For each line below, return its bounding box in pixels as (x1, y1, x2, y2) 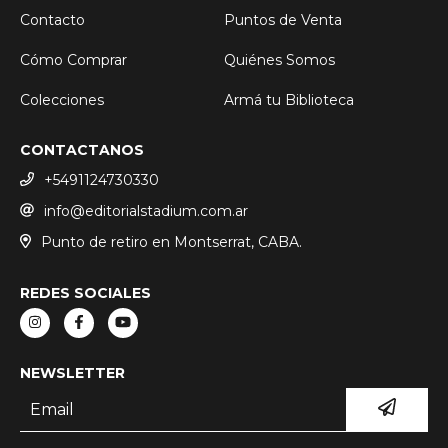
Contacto (20, 11, 85, 30)
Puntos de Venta (224, 11, 342, 30)
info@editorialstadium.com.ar (44, 201, 248, 220)
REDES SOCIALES (20, 283, 151, 302)
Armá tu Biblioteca (224, 91, 354, 110)
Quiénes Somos (224, 51, 335, 70)
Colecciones (20, 91, 104, 110)
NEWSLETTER (20, 363, 125, 382)
